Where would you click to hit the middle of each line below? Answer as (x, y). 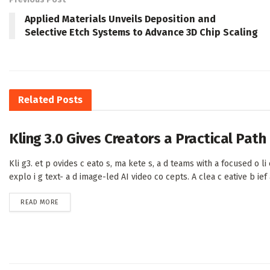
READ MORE (40, 202)
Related (36, 100)
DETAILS (71, 202)
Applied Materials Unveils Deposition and (120, 19)
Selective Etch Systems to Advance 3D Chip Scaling (141, 33)
